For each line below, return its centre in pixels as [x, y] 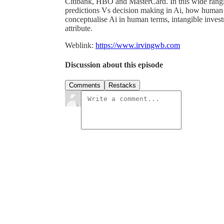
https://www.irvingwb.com [138, 45]
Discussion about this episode [114, 65]
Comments [85, 85]
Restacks [122, 85]
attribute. [80, 28]
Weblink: [80, 45]
